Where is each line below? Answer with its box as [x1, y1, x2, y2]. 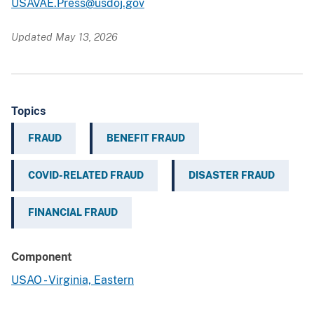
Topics [11, 104, 46, 118]
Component [11, 250, 72, 264]
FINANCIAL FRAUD [28, 207, 118, 219]
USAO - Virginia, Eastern [11, 273, 134, 287]
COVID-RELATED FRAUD [28, 170, 144, 182]
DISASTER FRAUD [189, 170, 275, 182]
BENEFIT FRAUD [107, 132, 185, 144]
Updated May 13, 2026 [11, 31, 118, 43]
